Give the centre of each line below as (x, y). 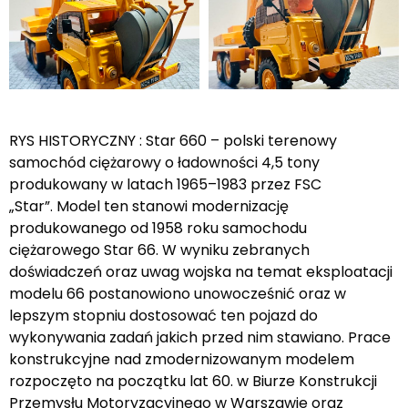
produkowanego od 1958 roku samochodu (158, 229)
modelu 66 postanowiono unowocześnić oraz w (178, 294)
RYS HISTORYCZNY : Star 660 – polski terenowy (173, 141)
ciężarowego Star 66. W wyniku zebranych (159, 250)
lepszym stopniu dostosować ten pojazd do (163, 316)
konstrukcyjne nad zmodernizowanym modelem (182, 360)
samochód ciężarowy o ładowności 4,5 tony (164, 163)
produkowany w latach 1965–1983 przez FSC (165, 185)
